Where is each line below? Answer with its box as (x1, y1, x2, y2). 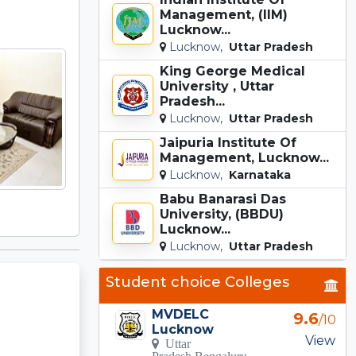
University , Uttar (160, 78, 274, 94)
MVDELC (152, 306, 210, 322)
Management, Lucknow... (160, 149, 329, 165)
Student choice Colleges (106, 273, 289, 291)
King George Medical (160, 63, 305, 79)
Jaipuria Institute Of (160, 134, 296, 150)
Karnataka (226, 167, 291, 182)
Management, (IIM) (160, 6, 288, 22)
